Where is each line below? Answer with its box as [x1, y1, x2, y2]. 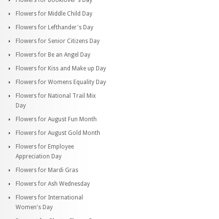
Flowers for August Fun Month [16, 115, 97, 123]
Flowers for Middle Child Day [16, 10, 92, 17]
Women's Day [16, 203, 53, 211]
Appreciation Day [16, 153, 62, 160]
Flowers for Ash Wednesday [16, 180, 90, 187]
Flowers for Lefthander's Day [16, 23, 93, 31]
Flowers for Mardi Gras [16, 166, 78, 174]
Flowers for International [16, 194, 83, 201]
